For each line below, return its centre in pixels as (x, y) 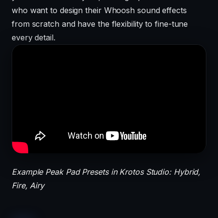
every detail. (34, 37)
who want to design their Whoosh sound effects (99, 10)
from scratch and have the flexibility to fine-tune (100, 24)
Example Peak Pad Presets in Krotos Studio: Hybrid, (106, 172)
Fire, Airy (28, 186)
